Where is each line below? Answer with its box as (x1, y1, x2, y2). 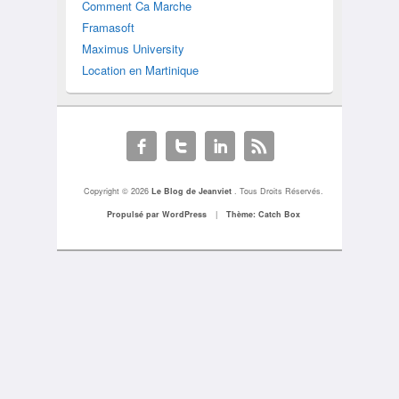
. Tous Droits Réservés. (234, 184, 324, 197)
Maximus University (81, 40, 184, 58)
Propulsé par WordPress (107, 208, 208, 220)
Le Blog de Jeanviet (151, 184, 235, 197)
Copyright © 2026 (84, 184, 152, 197)
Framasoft (81, 19, 134, 37)
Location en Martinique (81, 61, 199, 79)
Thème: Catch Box (226, 208, 301, 220)
